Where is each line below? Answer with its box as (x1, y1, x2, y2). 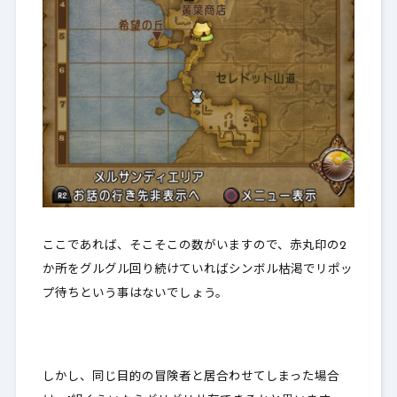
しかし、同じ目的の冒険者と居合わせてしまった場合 (42, 370, 339, 383)
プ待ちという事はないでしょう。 (42, 287, 228, 300)
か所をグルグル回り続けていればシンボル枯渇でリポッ (42, 263, 353, 276)
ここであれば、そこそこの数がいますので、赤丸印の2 (42, 239, 346, 252)
